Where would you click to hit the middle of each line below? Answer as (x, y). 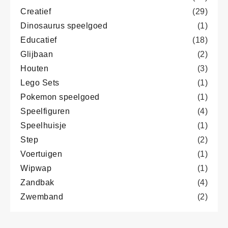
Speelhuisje (44, 125)
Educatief (39, 40)
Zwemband (42, 196)
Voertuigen (41, 154)
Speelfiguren (45, 111)
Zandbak (37, 182)
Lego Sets (40, 82)
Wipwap (36, 168)
